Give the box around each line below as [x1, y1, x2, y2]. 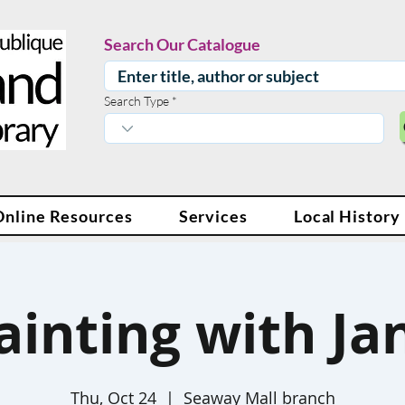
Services [178, 205, 248, 226]
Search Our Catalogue [104, 34, 260, 54]
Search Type [104, 93, 169, 108]
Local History [293, 205, 400, 226]
